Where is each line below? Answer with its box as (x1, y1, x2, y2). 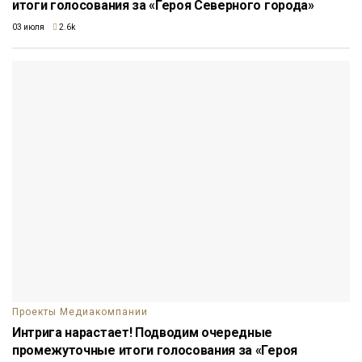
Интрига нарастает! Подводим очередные (12, 324, 273, 340)
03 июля (12, 22, 44, 32)
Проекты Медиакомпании (12, 305, 148, 318)
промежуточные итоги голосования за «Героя (12, 342, 297, 358)
